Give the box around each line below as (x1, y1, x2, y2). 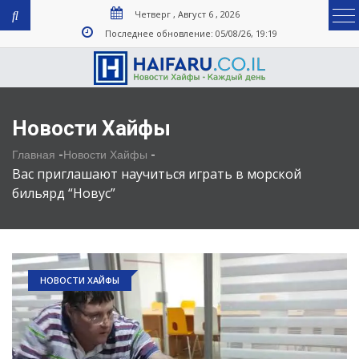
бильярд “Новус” (12, 184, 115, 202)
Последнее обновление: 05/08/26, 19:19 (105, 27, 277, 39)
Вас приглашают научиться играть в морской (12, 165, 301, 183)
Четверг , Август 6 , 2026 (134, 8, 240, 20)
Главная (12, 148, 55, 161)
